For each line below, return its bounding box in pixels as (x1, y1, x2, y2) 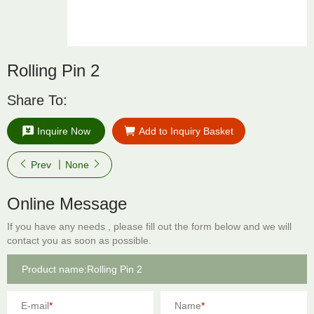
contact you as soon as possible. (7, 235, 151, 246)
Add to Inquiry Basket (139, 125, 233, 137)
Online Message (7, 194, 127, 213)
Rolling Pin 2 (7, 61, 100, 80)
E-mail (21, 300, 49, 311)
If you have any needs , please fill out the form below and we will (7, 221, 292, 232)
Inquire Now (36, 125, 90, 137)
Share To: (7, 93, 67, 108)
